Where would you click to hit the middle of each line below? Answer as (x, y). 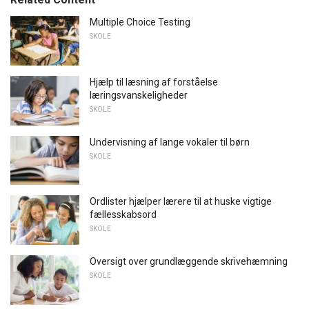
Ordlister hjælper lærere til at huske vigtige (181, 202)
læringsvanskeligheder (139, 96)
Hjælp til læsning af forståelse (154, 82)
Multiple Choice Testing (140, 22)
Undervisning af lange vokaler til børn (170, 142)
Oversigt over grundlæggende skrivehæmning (189, 262)
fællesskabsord (123, 215)
